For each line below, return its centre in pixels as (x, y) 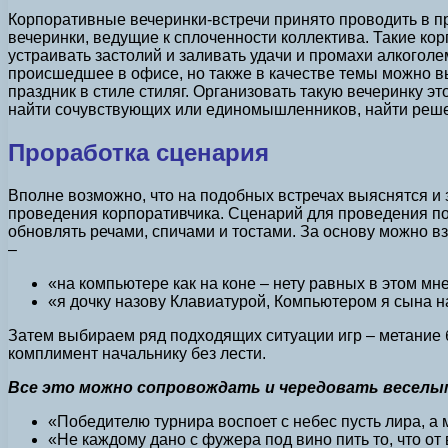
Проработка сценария (138, 152)
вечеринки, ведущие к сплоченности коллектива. (188, 37)
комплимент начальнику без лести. (137, 353)
